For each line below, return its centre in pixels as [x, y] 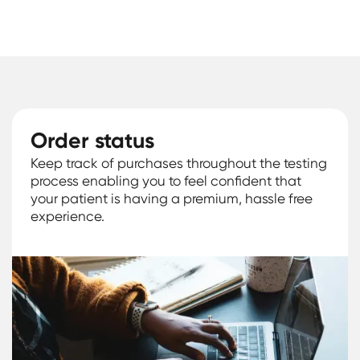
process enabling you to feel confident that [166, 181]
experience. [68, 217]
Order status [93, 141]
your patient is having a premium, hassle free [172, 199]
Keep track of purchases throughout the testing [179, 164]
